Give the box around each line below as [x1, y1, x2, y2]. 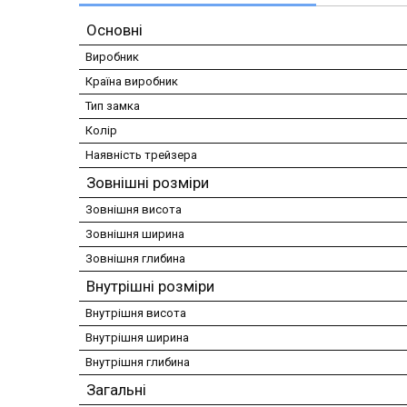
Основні [86, 20, 143, 39]
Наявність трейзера [85, 147, 197, 162]
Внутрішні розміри [86, 276, 214, 295]
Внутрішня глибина [85, 354, 190, 369]
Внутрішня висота [85, 305, 186, 320]
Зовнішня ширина [85, 226, 184, 241]
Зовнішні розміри [86, 173, 209, 192]
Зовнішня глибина [85, 251, 185, 265]
